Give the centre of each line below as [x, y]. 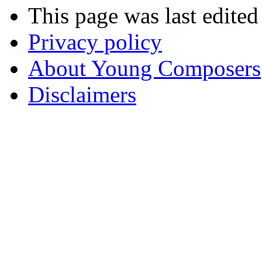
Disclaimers [82, 94]
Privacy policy [95, 42]
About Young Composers [144, 68]
